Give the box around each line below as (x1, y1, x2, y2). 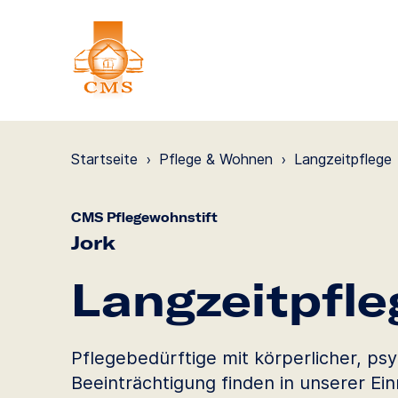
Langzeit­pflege (294, 150, 392, 168)
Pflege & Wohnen (159, 150, 273, 168)
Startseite (71, 150, 138, 168)
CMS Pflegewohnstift (71, 210, 218, 226)
